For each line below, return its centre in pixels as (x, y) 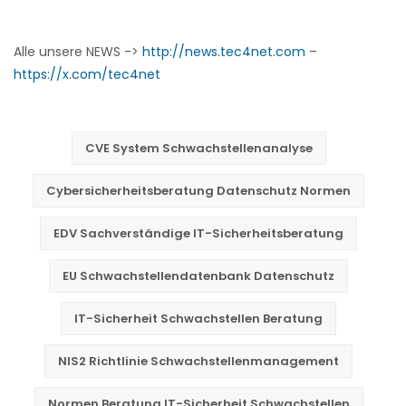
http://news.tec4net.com (224, 52)
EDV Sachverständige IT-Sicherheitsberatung (198, 233)
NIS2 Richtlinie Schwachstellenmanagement (198, 361)
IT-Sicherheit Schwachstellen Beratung (198, 319)
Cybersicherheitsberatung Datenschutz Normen (198, 191)
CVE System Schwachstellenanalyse (198, 148)
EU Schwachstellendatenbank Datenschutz (198, 276)
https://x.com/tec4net (87, 74)
